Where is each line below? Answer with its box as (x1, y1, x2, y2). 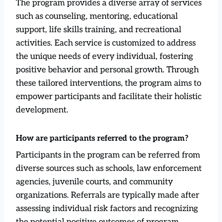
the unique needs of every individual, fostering (16, 51, 193, 61)
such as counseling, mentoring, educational (16, 11, 178, 21)
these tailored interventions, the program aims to (16, 78, 201, 88)
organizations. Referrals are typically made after (16, 190, 199, 200)
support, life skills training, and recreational (16, 24, 181, 35)
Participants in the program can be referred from (16, 150, 200, 160)
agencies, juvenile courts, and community (16, 176, 173, 187)
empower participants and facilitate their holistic (16, 91, 202, 102)
